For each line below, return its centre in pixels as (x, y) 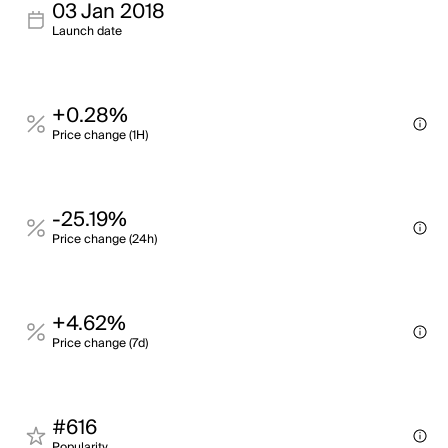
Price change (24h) (104, 239)
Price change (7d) (100, 343)
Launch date (87, 31)
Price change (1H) (100, 135)
